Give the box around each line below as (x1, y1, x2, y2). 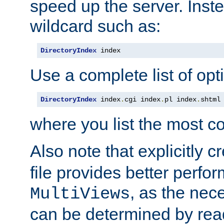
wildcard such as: (30, 16, 160, 35)
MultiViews (30, 184, 130, 203)
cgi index (124, 95, 160, 103)
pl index (164, 95, 196, 103)
